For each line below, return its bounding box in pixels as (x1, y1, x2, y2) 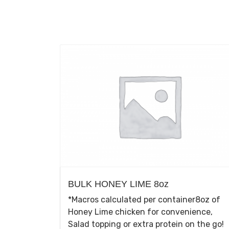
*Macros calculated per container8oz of (68, 194, 220, 204)
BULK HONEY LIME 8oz (68, 178, 169, 189)
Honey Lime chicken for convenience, (68, 207, 213, 217)
